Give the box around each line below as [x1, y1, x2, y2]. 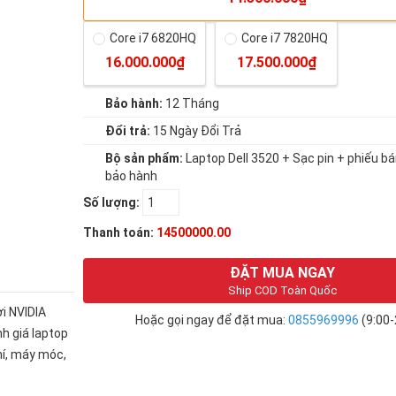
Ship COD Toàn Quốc [227, 283, 337, 297]
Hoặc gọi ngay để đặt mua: [134, 312, 288, 327]
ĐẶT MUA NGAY [229, 263, 335, 281]
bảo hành [105, 168, 157, 183]
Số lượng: [83, 194, 140, 209]
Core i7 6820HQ [110, 30, 196, 45]
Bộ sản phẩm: [105, 150, 183, 165]
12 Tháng [163, 95, 219, 110]
